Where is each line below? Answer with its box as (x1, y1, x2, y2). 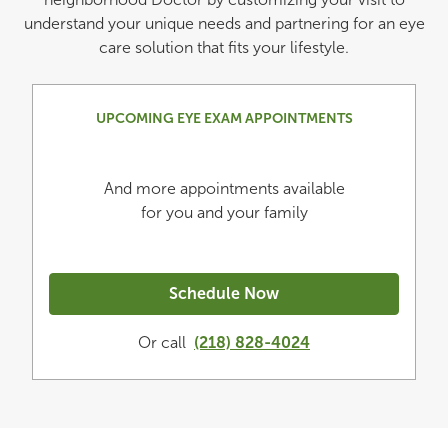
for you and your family (140, 203, 308, 222)
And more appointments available (103, 179, 345, 198)
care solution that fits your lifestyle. (99, 38, 349, 57)
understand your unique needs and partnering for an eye (23, 14, 425, 33)
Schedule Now (169, 284, 279, 303)
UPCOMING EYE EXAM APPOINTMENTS (95, 110, 353, 127)
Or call (138, 333, 186, 352)
